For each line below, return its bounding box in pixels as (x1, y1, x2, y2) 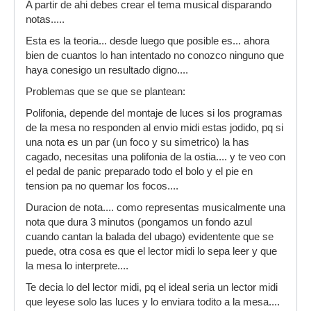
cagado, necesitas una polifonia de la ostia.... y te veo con (26, 151, 285, 162)
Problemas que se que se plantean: (26, 86, 185, 97)
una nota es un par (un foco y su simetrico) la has (26, 137, 249, 148)
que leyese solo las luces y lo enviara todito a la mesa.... (26, 296, 280, 308)
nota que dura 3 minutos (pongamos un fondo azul (26, 217, 252, 228)
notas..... (26, 14, 65, 25)
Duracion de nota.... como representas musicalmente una (26, 202, 285, 213)
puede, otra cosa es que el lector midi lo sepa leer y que (26, 246, 277, 257)
